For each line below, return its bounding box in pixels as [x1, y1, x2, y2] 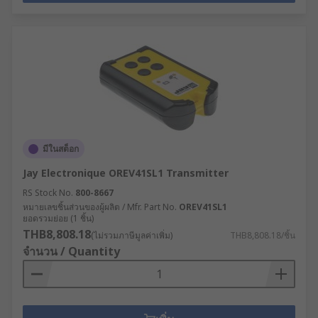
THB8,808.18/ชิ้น [230, 229, 295, 241]
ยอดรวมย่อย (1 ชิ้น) [23, 212, 94, 224]
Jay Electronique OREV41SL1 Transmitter [23, 166, 229, 180]
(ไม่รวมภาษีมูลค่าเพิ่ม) [91, 229, 172, 241]
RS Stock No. [23, 187, 73, 199]
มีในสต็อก [43, 143, 79, 155]
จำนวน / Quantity [23, 243, 120, 259]
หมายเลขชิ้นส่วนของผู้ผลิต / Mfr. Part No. [23, 201, 177, 213]
